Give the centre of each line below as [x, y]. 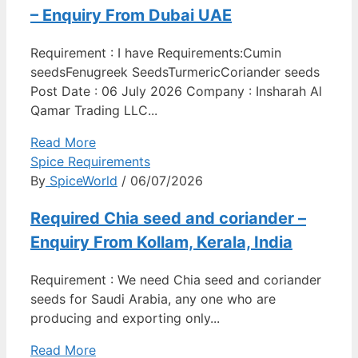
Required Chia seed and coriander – [168, 218]
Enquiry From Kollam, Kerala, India [161, 242]
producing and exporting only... [125, 318]
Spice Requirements [90, 161]
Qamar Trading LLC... [94, 110]
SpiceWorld [82, 181]
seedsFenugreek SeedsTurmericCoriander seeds [175, 72]
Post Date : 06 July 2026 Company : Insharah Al [176, 91]
